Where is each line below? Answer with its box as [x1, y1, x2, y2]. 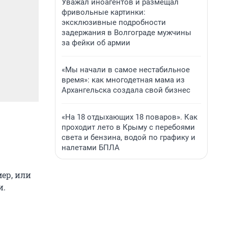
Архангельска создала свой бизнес [62, 85, 190, 95]
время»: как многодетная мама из [62, 75, 185, 84]
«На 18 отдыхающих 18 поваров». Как [62, 112, 197, 122]
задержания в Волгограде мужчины [62, 28, 191, 37]
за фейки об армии [62, 38, 130, 47]
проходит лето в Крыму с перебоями [62, 123, 195, 132]
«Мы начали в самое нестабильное [62, 65, 190, 74]
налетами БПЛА [62, 143, 120, 152]
